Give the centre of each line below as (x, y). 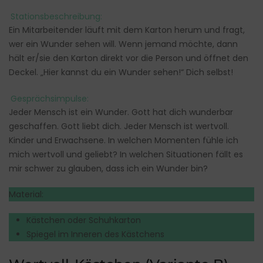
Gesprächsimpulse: (49, 98)
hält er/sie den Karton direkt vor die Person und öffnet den (129, 58)
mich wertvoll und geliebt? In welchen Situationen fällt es (126, 155)
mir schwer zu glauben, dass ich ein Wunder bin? (108, 169)
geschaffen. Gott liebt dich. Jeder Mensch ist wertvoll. (119, 127)
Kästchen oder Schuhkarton (84, 220)
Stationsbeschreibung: (56, 16)
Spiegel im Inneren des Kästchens (95, 235)
